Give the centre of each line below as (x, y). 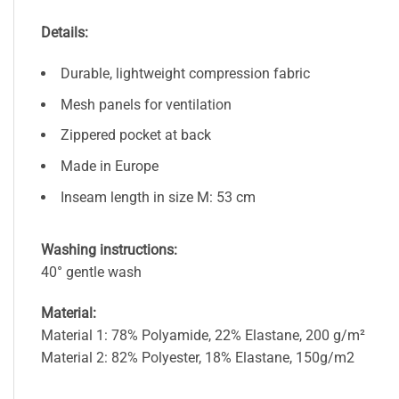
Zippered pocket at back (136, 135)
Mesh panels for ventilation (146, 104)
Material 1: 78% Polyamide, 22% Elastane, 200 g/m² (203, 335)
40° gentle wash (91, 273)
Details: (65, 33)
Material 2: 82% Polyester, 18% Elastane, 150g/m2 (198, 357)
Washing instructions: (109, 250)
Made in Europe (110, 166)
